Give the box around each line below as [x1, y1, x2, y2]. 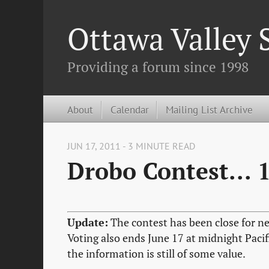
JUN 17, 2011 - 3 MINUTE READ [67, 140, 195, 153]
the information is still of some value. [67, 246, 246, 261]
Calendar [110, 102, 149, 116]
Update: [67, 215, 108, 229]
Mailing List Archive [166, 102, 253, 116]
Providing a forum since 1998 [67, 57, 249, 76]
